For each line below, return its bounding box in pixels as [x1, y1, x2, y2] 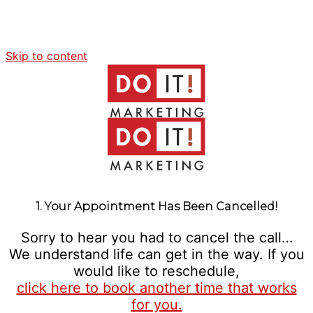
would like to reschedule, [73, 263, 240, 279]
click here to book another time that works [16, 279, 297, 296]
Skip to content [6, 49, 87, 63]
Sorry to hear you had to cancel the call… [20, 229, 293, 246]
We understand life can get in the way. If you [8, 246, 305, 263]
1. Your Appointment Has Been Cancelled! [35, 200, 278, 213]
